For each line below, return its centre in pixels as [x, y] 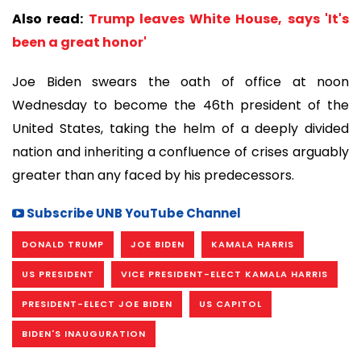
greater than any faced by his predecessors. [153, 175]
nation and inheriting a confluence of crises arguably [180, 151]
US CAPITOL [230, 303]
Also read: [50, 19]
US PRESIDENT [58, 274]
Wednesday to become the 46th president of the [180, 105]
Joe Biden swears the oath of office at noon [180, 81]
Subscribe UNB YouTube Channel [133, 213]
